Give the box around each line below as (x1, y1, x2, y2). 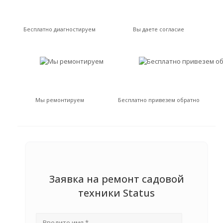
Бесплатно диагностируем (23, 25, 96, 33)
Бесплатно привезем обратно (117, 96, 200, 104)
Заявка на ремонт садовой (49, 172, 184, 186)
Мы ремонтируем (35, 96, 84, 104)
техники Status (78, 186, 155, 200)
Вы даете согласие (133, 25, 184, 33)
